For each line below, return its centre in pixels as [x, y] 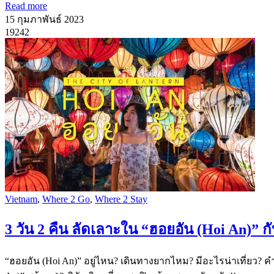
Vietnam [21, 199]
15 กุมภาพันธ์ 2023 [44, 19]
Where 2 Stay [121, 199]
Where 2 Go [66, 199]
